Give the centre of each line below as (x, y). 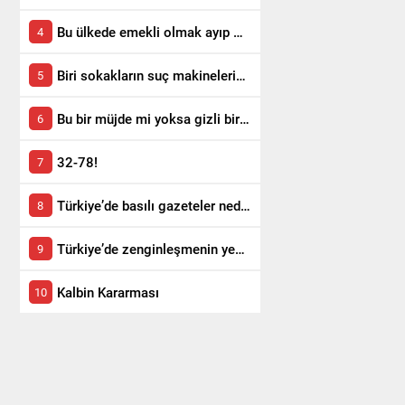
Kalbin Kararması (108, 292)
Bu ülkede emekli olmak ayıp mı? (238, 32)
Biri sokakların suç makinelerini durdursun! (240, 75)
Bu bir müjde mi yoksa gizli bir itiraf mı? (244, 118)
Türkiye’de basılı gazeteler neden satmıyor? (245, 205)
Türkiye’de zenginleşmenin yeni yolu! (240, 249)
